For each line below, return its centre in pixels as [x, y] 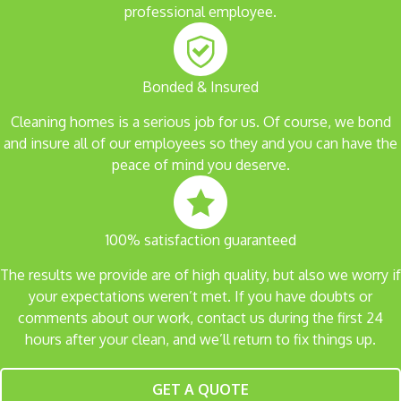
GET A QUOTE [200, 389]
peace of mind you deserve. [200, 164]
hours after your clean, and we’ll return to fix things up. [200, 339]
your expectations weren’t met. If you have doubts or [200, 296]
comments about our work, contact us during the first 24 [200, 317]
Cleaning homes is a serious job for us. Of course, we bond [200, 121]
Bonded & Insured [200, 86]
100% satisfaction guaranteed [200, 239]
